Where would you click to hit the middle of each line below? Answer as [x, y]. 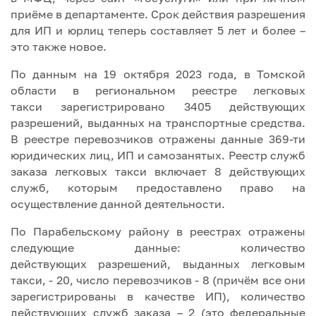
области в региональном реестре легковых [158, 90]
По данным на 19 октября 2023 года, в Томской [158, 74]
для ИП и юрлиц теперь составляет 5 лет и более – [158, 30]
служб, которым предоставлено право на [158, 188]
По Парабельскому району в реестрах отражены [158, 231]
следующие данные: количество [158, 248]
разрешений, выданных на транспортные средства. [158, 123]
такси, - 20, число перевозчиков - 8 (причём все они [158, 280]
